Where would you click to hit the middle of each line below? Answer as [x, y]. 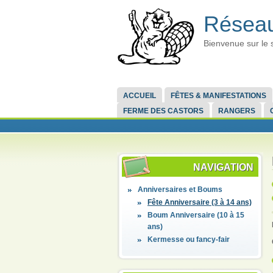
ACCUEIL [139, 95]
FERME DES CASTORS [163, 111]
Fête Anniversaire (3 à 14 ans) [200, 202]
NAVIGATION [223, 167]
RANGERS [236, 111]
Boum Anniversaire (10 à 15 [196, 215]
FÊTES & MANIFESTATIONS [218, 95]
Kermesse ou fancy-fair [189, 239]
